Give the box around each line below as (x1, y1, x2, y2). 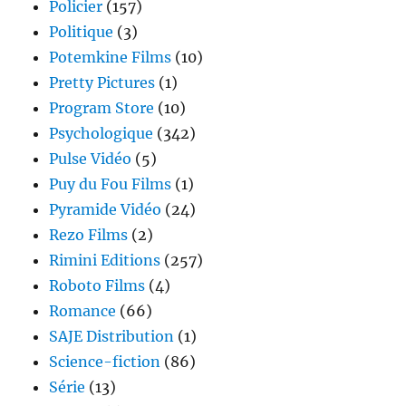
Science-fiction (49, 353, 161, 372)
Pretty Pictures (49, 73, 156, 92)
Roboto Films (49, 276, 146, 295)
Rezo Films (49, 226, 129, 245)
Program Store (49, 99, 155, 118)
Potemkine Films (49, 48, 172, 67)
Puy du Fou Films (49, 175, 172, 194)
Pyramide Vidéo (49, 200, 162, 219)
